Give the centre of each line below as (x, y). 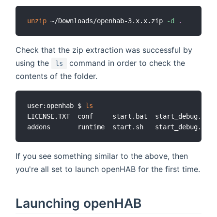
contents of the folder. (56, 76)
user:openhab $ (56, 106)
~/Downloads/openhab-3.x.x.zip (107, 21)
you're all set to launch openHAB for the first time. (108, 169)
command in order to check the (126, 63)
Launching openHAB (78, 203)
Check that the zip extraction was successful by (104, 50)
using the (33, 63)
